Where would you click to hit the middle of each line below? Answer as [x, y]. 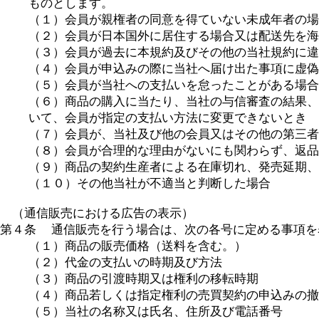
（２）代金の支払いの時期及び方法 [125, 262]
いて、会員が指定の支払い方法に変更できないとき [168, 117]
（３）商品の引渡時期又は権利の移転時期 [143, 278]
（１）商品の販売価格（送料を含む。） [137, 246]
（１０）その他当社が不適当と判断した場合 [150, 183]
